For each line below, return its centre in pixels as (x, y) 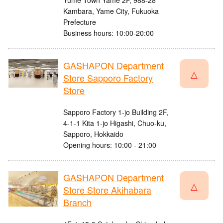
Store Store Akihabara (107, 190)
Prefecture (80, 22)
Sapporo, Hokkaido (93, 134)
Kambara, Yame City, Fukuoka (111, 11)
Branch (77, 202)
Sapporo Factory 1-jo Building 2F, (116, 112)
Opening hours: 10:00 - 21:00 (110, 145)
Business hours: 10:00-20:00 (109, 33)
